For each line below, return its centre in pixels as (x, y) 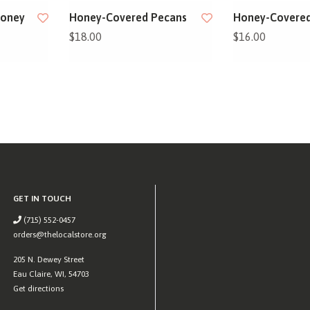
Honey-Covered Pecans (128, 17)
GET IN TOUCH (42, 198)
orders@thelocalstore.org (60, 234)
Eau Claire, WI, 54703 (51, 274)
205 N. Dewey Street (49, 259)
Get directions (38, 288)
